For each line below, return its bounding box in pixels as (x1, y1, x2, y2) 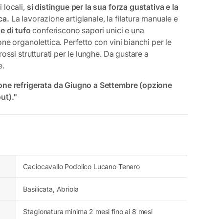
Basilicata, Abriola (23, 184, 79, 193)
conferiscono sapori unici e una (30, 25, 144, 35)
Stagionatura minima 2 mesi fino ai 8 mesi (23, 207, 153, 216)
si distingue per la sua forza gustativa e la (24, 1, 178, 12)
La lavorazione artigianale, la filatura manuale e (9, 13, 178, 23)
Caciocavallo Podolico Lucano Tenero (23, 162, 140, 171)
